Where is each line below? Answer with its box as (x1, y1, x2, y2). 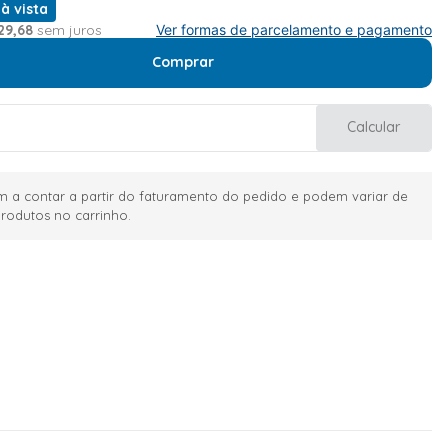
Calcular (346, 118, 400, 137)
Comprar (151, 53, 214, 72)
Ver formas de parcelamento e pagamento (156, 20, 432, 38)
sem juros (32, 20, 102, 39)
